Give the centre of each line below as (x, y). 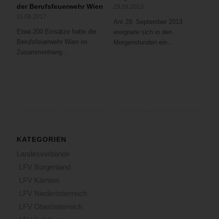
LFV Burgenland (44, 167)
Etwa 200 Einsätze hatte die (56, 32)
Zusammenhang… (42, 52)
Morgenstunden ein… (143, 43)
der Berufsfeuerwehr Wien (60, 7)
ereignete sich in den (142, 32)
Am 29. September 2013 (148, 22)
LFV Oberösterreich (50, 207)
